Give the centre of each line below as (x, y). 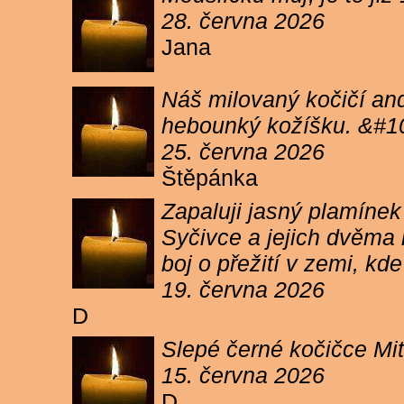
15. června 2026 (243, 375)
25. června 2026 (243, 151)
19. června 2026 (243, 289)
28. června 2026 (243, 21)
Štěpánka (213, 178)
